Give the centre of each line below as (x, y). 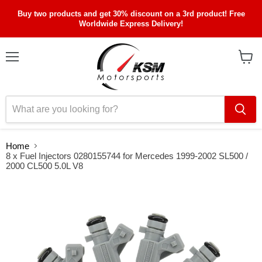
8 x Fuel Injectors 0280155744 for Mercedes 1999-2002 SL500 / (127, 156)
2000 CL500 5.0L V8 (44, 166)
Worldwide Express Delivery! (131, 24)
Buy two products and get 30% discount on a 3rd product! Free (131, 14)
